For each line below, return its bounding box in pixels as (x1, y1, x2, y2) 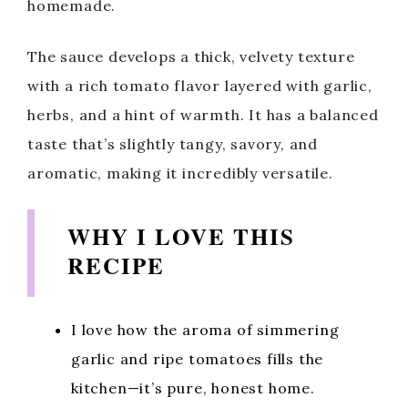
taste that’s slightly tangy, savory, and (27, 135, 318, 153)
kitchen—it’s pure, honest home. (71, 379, 315, 397)
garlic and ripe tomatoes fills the (71, 350, 324, 368)
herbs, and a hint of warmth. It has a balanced (27, 106, 379, 124)
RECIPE (67, 249, 165, 282)
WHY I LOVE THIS (67, 219, 295, 253)
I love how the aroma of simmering (71, 321, 340, 339)
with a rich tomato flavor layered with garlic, (27, 76, 372, 95)
